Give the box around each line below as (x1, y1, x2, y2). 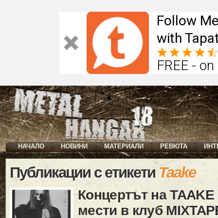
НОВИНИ (61, 143, 88, 150)
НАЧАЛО (18, 143, 44, 150)
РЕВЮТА (160, 143, 187, 150)
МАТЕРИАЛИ (104, 143, 144, 150)
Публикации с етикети (10, 164, 159, 181)
